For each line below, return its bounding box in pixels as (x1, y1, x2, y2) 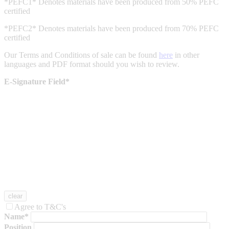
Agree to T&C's (14, 202, 66, 212)
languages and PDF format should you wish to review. (4, 60, 179, 69)
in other (173, 51, 199, 60)
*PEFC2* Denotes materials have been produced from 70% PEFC (4, 24, 219, 33)
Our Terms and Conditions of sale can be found (4, 51, 159, 60)
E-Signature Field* (4, 77, 70, 86)
